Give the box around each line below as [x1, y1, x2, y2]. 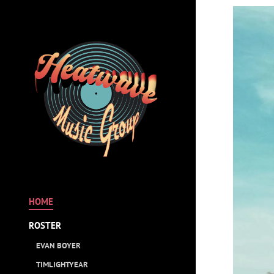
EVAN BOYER [35, 240, 81, 251]
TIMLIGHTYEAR [35, 259, 88, 270]
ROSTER [29, 219, 61, 231]
